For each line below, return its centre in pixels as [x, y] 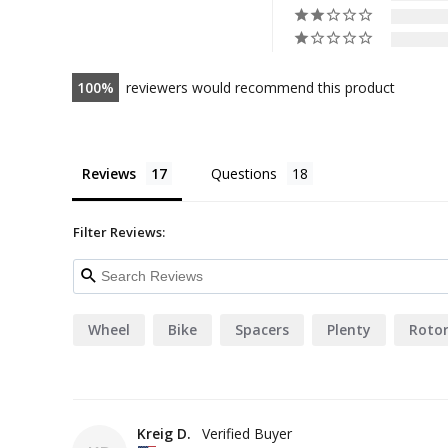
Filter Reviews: [119, 231]
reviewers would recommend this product [260, 87]
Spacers [262, 329]
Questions [244, 173]
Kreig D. [164, 433]
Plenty [349, 329]
